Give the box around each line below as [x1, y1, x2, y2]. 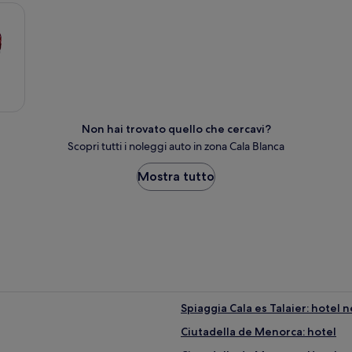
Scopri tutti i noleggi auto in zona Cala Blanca [68, 139, 284, 153]
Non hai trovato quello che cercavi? [81, 122, 271, 136]
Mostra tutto [137, 169, 214, 184]
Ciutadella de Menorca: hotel [181, 324, 336, 339]
